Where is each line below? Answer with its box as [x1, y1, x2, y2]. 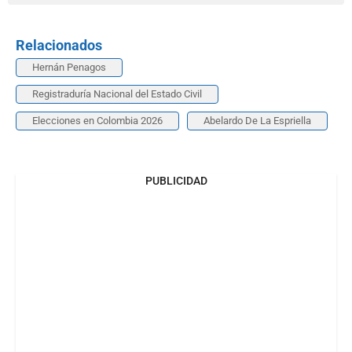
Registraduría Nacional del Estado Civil [32, 87, 202, 100]
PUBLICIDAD [145, 174, 207, 187]
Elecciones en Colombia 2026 [32, 114, 163, 126]
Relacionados [16, 36, 102, 53]
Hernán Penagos [32, 60, 106, 73]
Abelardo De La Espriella [203, 114, 311, 126]
